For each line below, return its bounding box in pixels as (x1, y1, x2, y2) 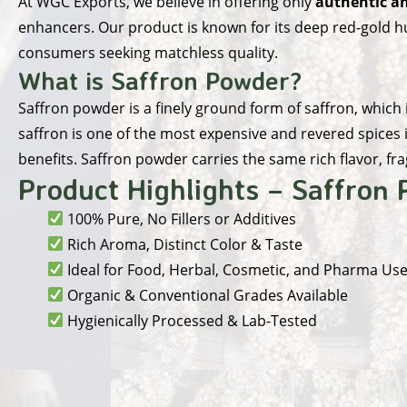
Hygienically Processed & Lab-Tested (64, 310, 318, 331)
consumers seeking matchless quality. (18, 42, 278, 63)
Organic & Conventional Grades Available (64, 284, 349, 305)
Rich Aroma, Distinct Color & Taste (64, 233, 303, 254)
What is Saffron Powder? (18, 64, 303, 96)
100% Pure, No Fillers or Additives (64, 208, 297, 229)
